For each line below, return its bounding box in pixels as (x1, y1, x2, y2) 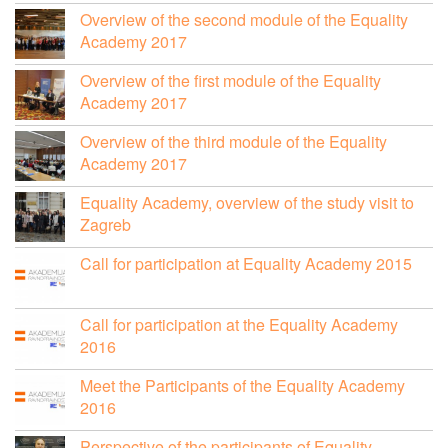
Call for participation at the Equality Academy (80, 312, 398, 336)
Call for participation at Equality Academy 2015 (80, 251, 412, 275)
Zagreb (80, 212, 131, 236)
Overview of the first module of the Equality (80, 68, 381, 92)
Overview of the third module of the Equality (80, 129, 387, 153)
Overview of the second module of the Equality (80, 7, 408, 31)
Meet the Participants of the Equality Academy (80, 373, 405, 397)
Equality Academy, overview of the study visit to (80, 190, 414, 214)
